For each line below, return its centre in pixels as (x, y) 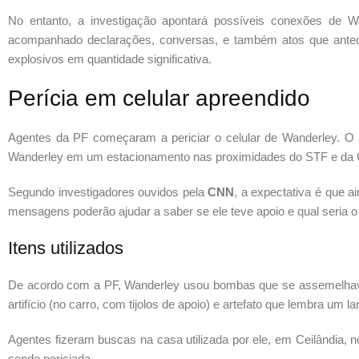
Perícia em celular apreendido (159, 99)
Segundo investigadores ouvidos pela (108, 192)
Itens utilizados (66, 248)
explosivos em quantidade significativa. (110, 59)
